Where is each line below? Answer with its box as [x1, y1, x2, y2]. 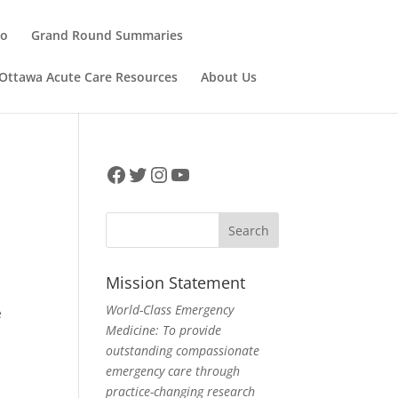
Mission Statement [106, 272, 246, 293]
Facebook [105, 158, 200, 188]
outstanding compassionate [106, 342, 260, 359]
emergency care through [106, 362, 241, 379]
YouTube [169, 158, 257, 188]
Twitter [126, 158, 197, 188]
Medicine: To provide [106, 322, 222, 338]
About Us [201, 68, 258, 85]
